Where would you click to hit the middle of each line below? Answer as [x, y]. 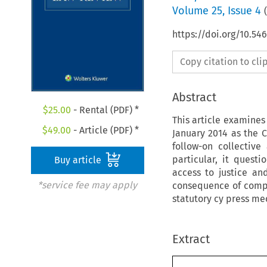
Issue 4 [244, 10]
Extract [191, 239]
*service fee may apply [87, 185]
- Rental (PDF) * [105, 110]
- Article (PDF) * [105, 131]
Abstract [194, 97]
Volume [192, 10]
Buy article [79, 160]
